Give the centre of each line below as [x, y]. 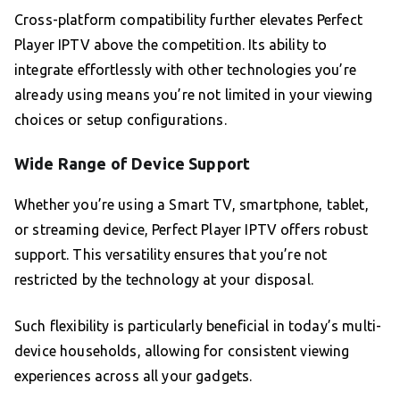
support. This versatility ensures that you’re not [171, 255]
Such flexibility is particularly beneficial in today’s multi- [198, 326]
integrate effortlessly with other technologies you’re [185, 70]
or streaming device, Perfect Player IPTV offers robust [192, 230]
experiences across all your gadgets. [133, 376]
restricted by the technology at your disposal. [164, 280]
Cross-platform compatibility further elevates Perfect [188, 20]
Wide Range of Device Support [133, 164]
